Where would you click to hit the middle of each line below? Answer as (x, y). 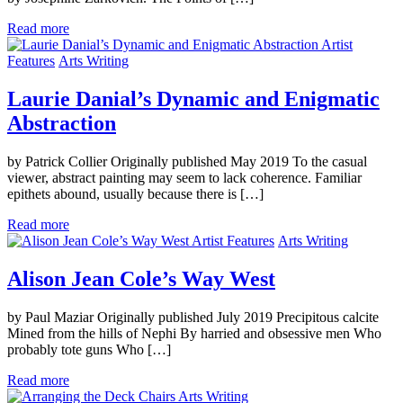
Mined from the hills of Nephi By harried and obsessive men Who (194, 333)
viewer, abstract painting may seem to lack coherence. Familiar (184, 178)
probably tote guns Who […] (89, 349)
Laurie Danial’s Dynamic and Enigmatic (193, 99)
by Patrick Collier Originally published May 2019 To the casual (187, 162)
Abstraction (62, 124)
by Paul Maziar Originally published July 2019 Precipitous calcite (193, 317)
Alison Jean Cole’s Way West (141, 278)
